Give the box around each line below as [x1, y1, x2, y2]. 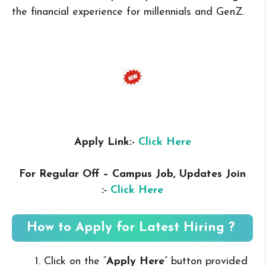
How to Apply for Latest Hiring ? [27, 220, 235, 235]
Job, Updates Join [156, 168, 246, 180]
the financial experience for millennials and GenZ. [12, 6, 245, 18]
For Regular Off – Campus [19, 168, 152, 180]
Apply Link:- [74, 136, 138, 148]
